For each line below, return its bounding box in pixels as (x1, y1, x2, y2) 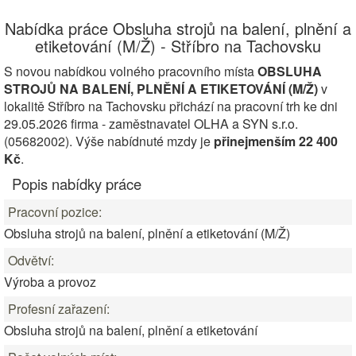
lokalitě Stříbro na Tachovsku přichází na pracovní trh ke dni (4, 97, 338, 115)
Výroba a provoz (4, 273, 96, 291)
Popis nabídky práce (12, 173, 141, 194)
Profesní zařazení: (8, 300, 110, 318)
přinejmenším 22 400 (214, 132, 338, 150)
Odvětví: (8, 251, 54, 269)
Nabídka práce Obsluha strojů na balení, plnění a (5, 17, 351, 40)
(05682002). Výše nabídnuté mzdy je (4, 132, 214, 150)
